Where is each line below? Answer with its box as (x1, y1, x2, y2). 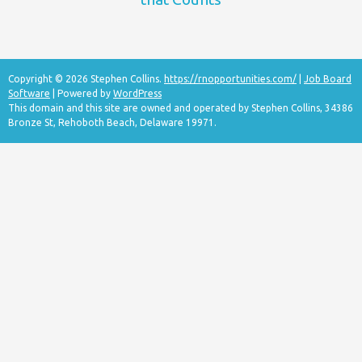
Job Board (304, 74, 351, 85)
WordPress (113, 88, 162, 99)
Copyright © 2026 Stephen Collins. (8, 74, 164, 85)
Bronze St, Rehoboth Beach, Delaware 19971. (8, 117, 217, 128)
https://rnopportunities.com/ (164, 74, 297, 85)
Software (8, 88, 50, 99)
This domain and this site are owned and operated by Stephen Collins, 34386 (8, 103, 353, 114)
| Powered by (50, 88, 113, 99)
